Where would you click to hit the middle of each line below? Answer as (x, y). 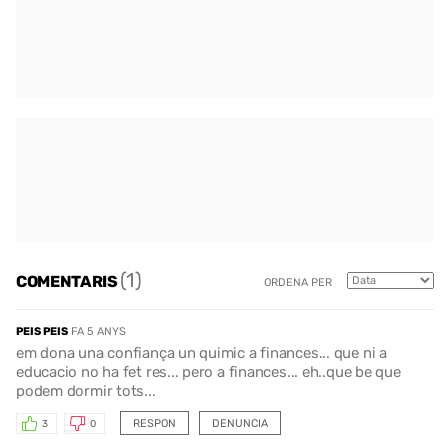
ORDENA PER (298, 282)
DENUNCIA (239, 424)
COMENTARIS (68, 281)
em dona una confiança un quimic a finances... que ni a (201, 353)
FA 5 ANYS (98, 332)
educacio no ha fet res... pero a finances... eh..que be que (208, 372)
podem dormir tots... (86, 391)
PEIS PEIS (42, 332)
